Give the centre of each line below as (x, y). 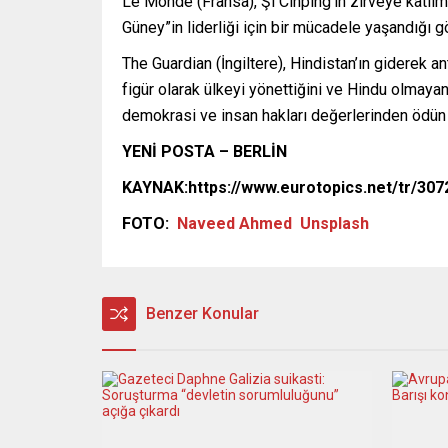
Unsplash (334, 223)
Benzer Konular (202, 313)
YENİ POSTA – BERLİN (204, 151)
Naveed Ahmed (234, 223)
